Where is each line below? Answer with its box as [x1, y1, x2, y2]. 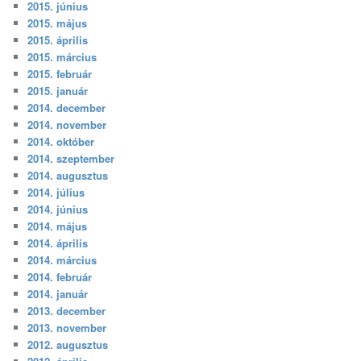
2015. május [27, 15, 88, 31]
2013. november [27, 320, 107, 336]
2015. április [27, 32, 89, 48]
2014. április [27, 235, 89, 251]
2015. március [27, 49, 98, 65]
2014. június [27, 201, 89, 218]
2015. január [27, 83, 89, 99]
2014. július [27, 185, 85, 201]
